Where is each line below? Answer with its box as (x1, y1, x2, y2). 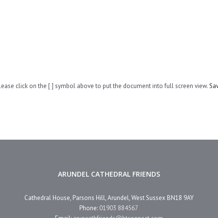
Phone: (79, 204, 100, 212)
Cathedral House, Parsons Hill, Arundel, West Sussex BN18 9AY (24, 194, 194, 202)
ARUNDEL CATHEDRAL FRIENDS (57, 169, 160, 179)
